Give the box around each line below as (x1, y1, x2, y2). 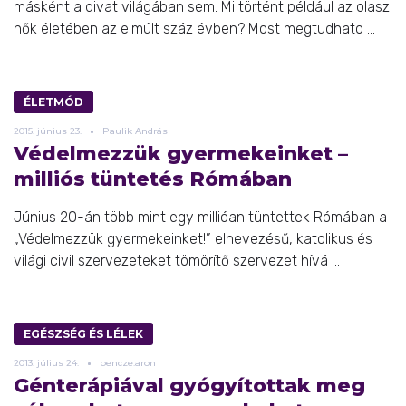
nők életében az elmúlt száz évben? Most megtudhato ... (14, 19, 375, 37)
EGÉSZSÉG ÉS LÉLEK (24, 326, 143, 341)
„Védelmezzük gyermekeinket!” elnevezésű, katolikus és (14, 229, 372, 247)
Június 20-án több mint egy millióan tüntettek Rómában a (14, 208, 387, 226)
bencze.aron (100, 356, 156, 369)
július (37, 356, 63, 369)
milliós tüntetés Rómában (14, 166, 292, 191)
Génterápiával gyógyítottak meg (14, 372, 365, 398)
